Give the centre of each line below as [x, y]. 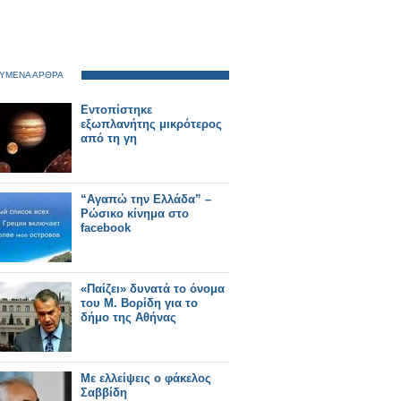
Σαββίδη [104, 392]
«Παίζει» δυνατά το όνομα [153, 289]
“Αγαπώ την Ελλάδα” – [146, 199]
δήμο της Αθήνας [128, 317]
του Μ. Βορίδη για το [139, 303]
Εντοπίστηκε [116, 110]
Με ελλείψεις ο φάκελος [146, 378]
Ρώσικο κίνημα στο [135, 213]
